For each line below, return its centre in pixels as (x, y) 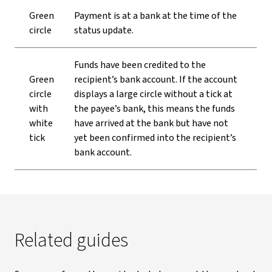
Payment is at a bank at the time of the (155, 16)
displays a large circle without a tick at (153, 94)
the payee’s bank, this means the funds (155, 109)
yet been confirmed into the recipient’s (155, 138)
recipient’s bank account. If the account (156, 80)
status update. (104, 30)
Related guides (71, 240)
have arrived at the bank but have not (151, 123)
